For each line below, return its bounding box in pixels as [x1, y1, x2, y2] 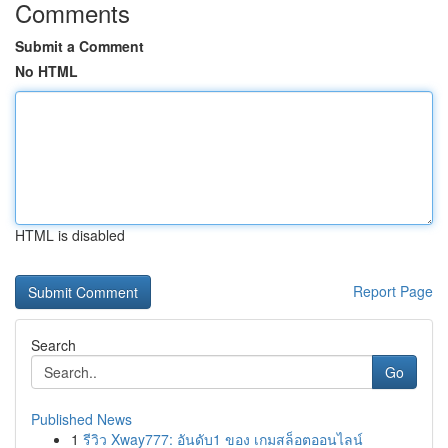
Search [31, 335, 76, 355]
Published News [31, 409, 132, 429]
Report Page [353, 281, 433, 301]
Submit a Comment [15, 36, 144, 56]
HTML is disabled [15, 225, 125, 245]
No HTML [15, 61, 78, 81]
